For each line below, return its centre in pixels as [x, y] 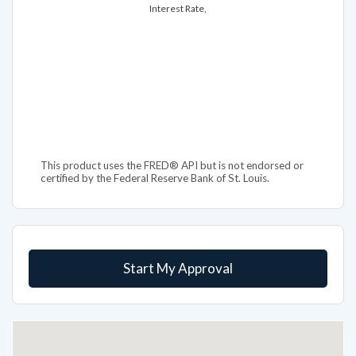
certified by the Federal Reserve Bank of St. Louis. [155, 144]
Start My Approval [178, 234]
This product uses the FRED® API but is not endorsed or [172, 132]
